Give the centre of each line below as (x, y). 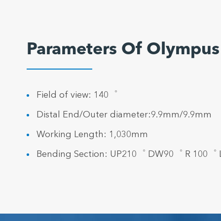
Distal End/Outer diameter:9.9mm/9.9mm (124, 115)
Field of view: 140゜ (77, 95)
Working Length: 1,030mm (92, 135)
